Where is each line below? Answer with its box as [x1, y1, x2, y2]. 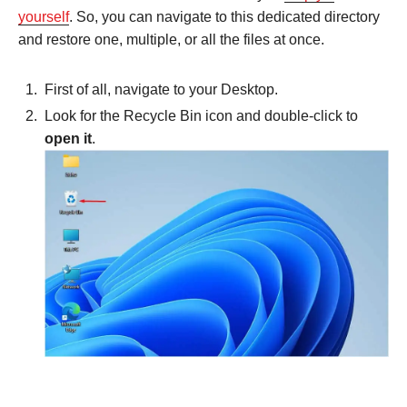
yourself [18, 8, 69, 25]
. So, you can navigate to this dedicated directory [69, 8, 380, 25]
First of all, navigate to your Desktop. [45, 81, 278, 97]
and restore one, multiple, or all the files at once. [18, 31, 324, 47]
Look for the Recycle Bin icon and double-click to [45, 107, 358, 124]
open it [45, 130, 92, 146]
